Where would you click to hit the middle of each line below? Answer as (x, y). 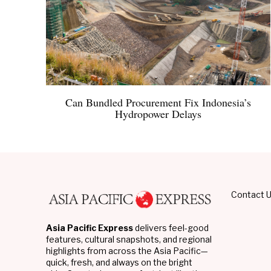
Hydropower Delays (158, 114)
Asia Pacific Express (90, 227)
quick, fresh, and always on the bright (119, 262)
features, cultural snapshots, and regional (129, 239)
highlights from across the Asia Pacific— (127, 250)
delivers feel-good (171, 227)
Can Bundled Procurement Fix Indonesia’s (158, 103)
